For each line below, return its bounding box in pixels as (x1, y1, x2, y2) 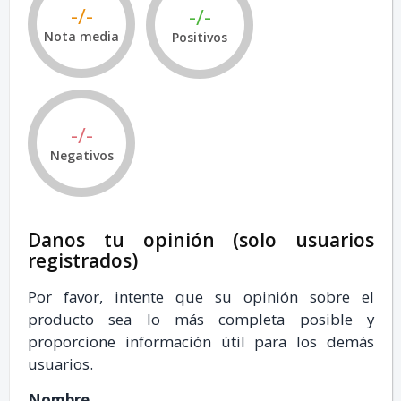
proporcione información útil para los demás (28, 331, 374, 352)
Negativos (49, 147, 114, 164)
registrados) (28, 248, 138, 273)
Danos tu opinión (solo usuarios (28, 227, 374, 252)
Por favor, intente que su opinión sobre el (28, 286, 374, 307)
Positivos (172, 29, 227, 46)
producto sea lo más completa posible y (28, 309, 374, 329)
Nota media (44, 28, 119, 45)
